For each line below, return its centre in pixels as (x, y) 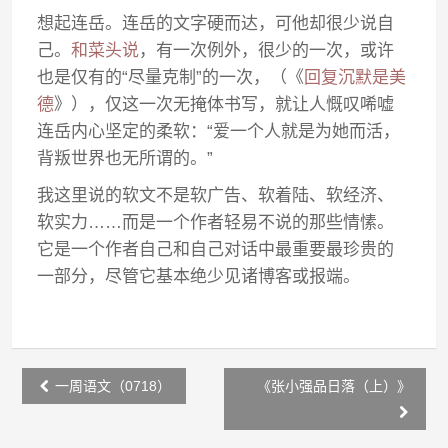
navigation (86, 412)
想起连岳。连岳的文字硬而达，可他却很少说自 (216, 23)
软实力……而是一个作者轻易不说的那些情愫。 (216, 222)
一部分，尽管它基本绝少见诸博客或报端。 (199, 276)
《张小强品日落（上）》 (333, 386)
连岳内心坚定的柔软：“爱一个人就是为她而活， (219, 131)
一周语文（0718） (111, 386)
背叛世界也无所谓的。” (125, 158)
